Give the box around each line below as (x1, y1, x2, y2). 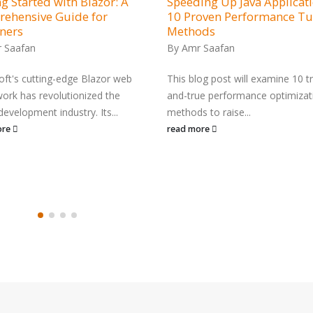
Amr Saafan (182, 41, 235, 54)
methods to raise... (167, 105, 251, 119)
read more (167, 122, 212, 135)
